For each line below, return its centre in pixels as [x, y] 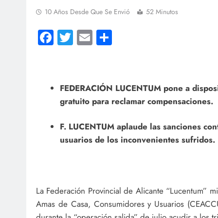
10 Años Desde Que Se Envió [87, 11]
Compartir [145, 38]
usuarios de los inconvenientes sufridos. [137, 140]
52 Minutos [162, 11]
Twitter [94, 38]
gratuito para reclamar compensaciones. [136, 101]
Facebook [84, 38]
